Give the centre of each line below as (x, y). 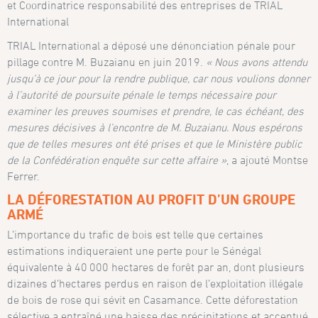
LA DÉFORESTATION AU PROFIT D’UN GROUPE (152, 200)
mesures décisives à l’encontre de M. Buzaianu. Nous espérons (155, 127)
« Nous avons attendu (257, 62)
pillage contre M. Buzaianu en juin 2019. (107, 62)
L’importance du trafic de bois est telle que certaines (136, 234)
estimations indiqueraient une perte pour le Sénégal (135, 250)
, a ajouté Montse (268, 160)
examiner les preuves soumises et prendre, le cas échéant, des (156, 111)
